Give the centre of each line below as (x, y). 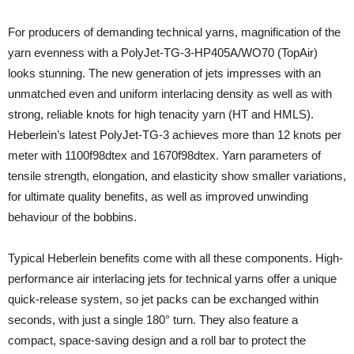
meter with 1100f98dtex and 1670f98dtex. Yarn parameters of (164, 155)
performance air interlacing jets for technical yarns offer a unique (172, 279)
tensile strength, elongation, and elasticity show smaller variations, (177, 176)
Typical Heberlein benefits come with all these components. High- (175, 258)
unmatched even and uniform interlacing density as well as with (170, 94)
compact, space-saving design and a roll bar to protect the (157, 340)
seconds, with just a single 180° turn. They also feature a (153, 320)
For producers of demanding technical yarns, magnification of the (174, 32)
